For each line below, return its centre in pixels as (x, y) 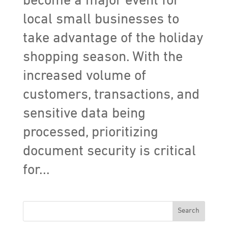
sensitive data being (84, 113)
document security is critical (109, 151)
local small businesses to (101, 19)
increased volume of (84, 76)
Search (189, 211)
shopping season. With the (103, 57)
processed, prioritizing (90, 132)
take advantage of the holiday (113, 38)
